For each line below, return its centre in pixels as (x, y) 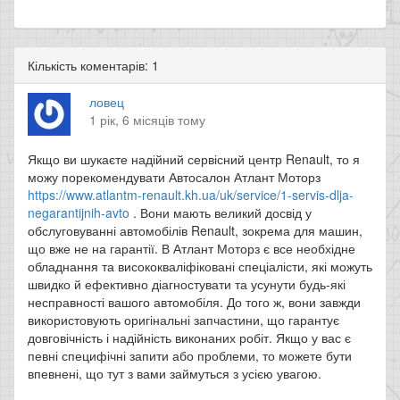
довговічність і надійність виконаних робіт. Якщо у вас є (189, 337)
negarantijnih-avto (79, 212)
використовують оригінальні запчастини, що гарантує (183, 320)
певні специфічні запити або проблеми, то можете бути (190, 355)
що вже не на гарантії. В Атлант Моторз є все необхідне (192, 248)
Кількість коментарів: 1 (93, 65)
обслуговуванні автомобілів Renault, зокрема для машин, (195, 230)
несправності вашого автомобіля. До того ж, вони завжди (194, 302)
